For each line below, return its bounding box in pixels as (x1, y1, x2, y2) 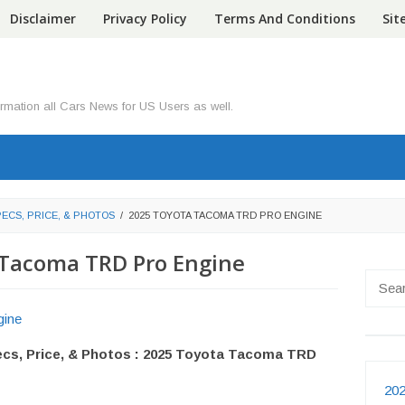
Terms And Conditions (214, 10, 355, 27)
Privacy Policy (103, 10, 187, 27)
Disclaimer (10, 10, 76, 27)
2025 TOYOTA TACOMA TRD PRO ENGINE (128, 210, 322, 221)
